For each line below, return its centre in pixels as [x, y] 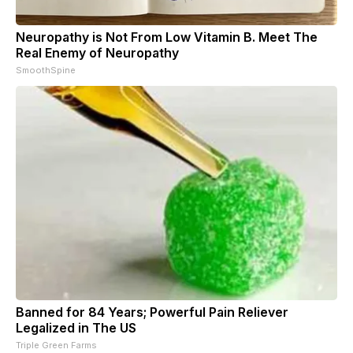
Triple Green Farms [56, 345]
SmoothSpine [46, 70]
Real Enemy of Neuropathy [97, 52]
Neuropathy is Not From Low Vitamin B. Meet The [167, 37]
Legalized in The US [76, 327]
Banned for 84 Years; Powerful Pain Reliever [152, 312]
